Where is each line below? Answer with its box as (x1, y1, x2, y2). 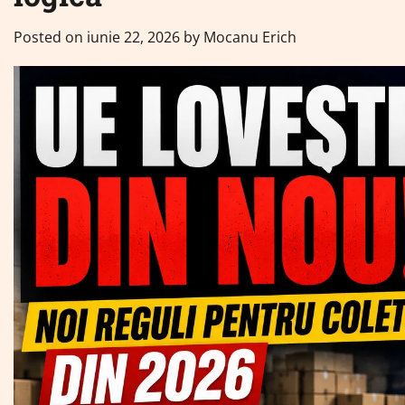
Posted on (14, 27, 87, 47)
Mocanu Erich (203, 27, 297, 47)
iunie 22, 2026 (87, 27, 180, 47)
